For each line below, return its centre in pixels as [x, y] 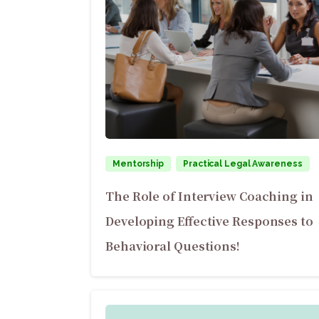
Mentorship [138, 164]
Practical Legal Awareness [243, 164]
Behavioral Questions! [173, 246]
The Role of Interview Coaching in [209, 197]
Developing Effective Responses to [209, 221]
